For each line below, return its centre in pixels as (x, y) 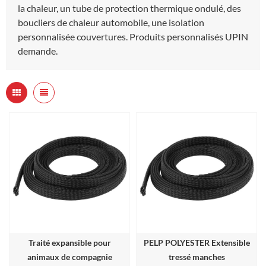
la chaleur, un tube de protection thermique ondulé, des (129, 8)
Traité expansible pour (69, 242)
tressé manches (197, 256)
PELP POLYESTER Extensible (197, 242)
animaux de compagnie (69, 256)
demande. (38, 50)
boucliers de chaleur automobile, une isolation (111, 22)
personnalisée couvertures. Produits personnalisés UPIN (133, 36)
